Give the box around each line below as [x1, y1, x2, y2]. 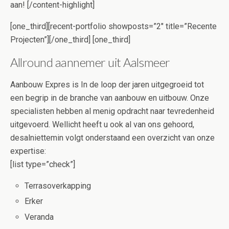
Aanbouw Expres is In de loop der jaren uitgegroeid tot [10, 80, 204, 90]
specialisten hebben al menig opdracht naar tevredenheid [10, 106, 214, 117]
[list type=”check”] [10, 159, 75, 170]
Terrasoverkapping [25, 181, 91, 191]
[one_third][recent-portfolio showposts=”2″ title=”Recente [10, 21, 217, 32]
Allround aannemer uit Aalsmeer [10, 55, 170, 70]
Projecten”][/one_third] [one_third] [10, 35, 130, 45]
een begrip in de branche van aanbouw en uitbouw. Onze [10, 93, 209, 103]
